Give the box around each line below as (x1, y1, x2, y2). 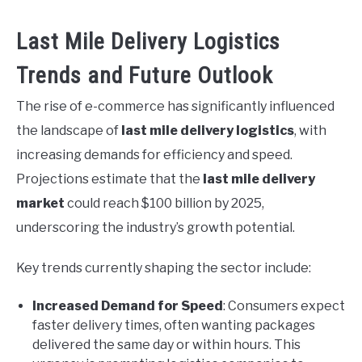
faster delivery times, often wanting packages (32, 317, 315, 333)
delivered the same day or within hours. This (32, 336, 301, 352)
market (16, 195, 65, 211)
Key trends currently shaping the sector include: (16, 259, 311, 276)
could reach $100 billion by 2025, (65, 195, 264, 211)
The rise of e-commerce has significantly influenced (16, 98, 335, 114)
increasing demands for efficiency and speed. (16, 146, 293, 162)
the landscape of (16, 122, 121, 138)
